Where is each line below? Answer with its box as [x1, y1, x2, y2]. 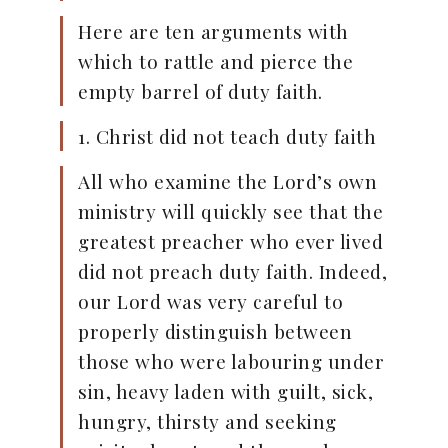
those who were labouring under [78, 348, 384, 375]
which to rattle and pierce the [78, 48, 353, 75]
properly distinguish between [78, 318, 352, 345]
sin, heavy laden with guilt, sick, [78, 378, 373, 405]
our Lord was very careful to [78, 288, 343, 315]
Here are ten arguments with [78, 18, 349, 45]
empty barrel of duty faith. [78, 78, 323, 105]
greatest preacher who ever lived [78, 228, 383, 255]
